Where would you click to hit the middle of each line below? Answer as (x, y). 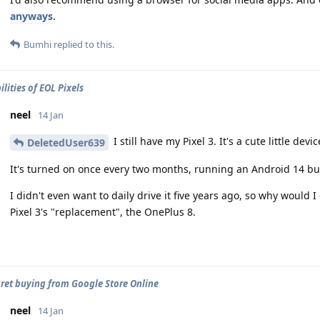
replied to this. (83, 44)
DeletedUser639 (66, 142)
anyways (31, 16)
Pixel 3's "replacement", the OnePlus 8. (103, 211)
